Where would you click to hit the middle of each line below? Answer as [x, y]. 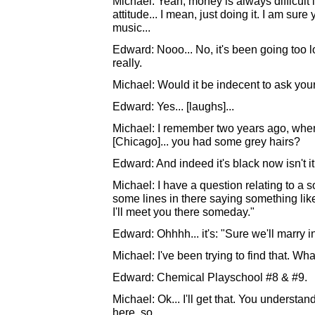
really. [127, 63]
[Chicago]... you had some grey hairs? [206, 141]
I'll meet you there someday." [184, 212]
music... [131, 27]
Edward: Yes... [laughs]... [173, 106]
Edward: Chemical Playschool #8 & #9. [210, 277]
